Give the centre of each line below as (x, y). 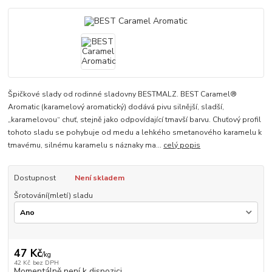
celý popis (182, 145)
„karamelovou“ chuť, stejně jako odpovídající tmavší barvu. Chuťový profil (135, 120)
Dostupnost (35, 178)
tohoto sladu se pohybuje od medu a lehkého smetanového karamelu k (135, 133)
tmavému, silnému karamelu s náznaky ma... (86, 145)
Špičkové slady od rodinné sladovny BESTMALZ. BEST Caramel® (123, 94)
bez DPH (46, 262)
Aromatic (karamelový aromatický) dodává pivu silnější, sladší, (116, 107)
